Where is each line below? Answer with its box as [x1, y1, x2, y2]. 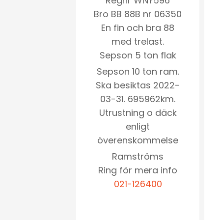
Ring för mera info [98, 164, 177, 177]
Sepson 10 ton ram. [96, 65, 179, 78]
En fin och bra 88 [101, 22, 174, 34]
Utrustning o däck [99, 107, 177, 119]
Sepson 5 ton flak [99, 49, 176, 62]
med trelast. [111, 35, 164, 48]
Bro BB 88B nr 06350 [94, 8, 182, 21]
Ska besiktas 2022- [96, 79, 180, 92]
